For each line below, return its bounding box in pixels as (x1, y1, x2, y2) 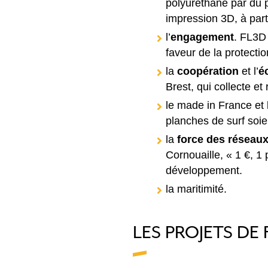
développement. (166, 165, 242, 176)
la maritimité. (166, 183, 227, 195)
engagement (170, 31, 234, 43)
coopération (177, 65, 242, 77)
